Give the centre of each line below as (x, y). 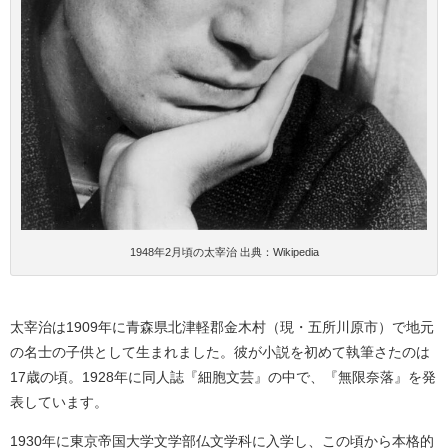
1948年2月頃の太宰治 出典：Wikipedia (224, 251)
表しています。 (59, 401)
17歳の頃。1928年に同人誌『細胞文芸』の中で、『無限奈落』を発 (223, 376)
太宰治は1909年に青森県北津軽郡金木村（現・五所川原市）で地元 (222, 326)
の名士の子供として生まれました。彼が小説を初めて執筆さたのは (220, 351)
